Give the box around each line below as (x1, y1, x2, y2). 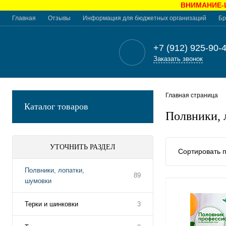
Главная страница (165, 92, 218, 99)
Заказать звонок (153, 55, 203, 63)
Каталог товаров (24, 101, 88, 111)
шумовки (25, 177, 51, 185)
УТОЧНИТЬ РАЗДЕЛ (50, 143, 116, 151)
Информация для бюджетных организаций (83, 15, 206, 22)
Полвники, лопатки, (25, 166, 84, 174)
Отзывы (48, 15, 71, 22)
